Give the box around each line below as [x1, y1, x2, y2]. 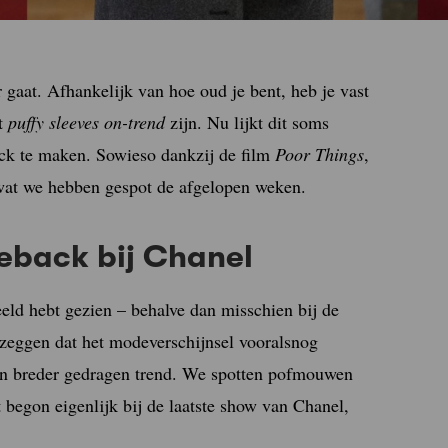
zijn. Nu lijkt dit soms [165, 110, 329, 134]
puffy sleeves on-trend [8, 110, 165, 134]
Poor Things [275, 142, 364, 166]
